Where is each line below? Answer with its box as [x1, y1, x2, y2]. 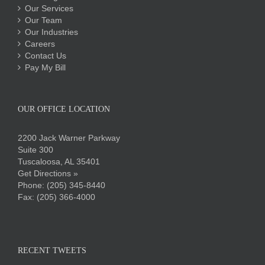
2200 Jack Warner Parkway [18, 133, 120, 143]
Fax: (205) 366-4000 [18, 192, 95, 202]
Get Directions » [18, 169, 78, 179]
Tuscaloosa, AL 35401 [18, 157, 100, 167]
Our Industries [25, 27, 78, 37]
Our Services [25, 4, 73, 14]
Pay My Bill [25, 63, 66, 73]
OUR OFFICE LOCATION [18, 105, 110, 114]
